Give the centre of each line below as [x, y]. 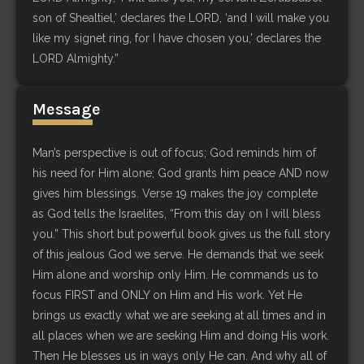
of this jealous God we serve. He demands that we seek [178, 254]
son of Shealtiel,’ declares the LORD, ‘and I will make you [181, 17]
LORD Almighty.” [76, 58]
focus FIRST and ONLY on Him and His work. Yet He [167, 295]
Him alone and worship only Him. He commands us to [175, 274]
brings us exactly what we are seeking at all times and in [179, 315]
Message [67, 109]
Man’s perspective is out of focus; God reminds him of [174, 152]
